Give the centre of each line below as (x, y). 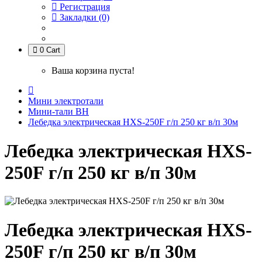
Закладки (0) (85, 18)
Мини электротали (66, 101)
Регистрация (84, 7)
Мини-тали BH (58, 112)
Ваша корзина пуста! (93, 71)
